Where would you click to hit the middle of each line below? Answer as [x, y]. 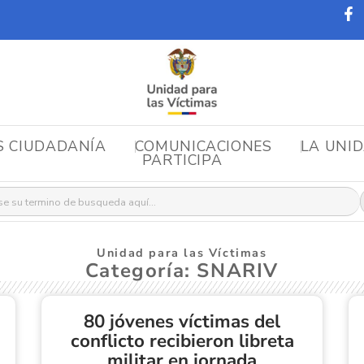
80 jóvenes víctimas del [182, 322]
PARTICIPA [182, 160]
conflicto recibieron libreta [182, 341]
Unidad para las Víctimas [182, 252]
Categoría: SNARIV [182, 270]
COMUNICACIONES [203, 146]
